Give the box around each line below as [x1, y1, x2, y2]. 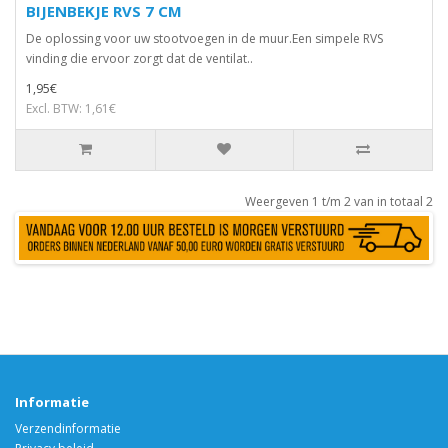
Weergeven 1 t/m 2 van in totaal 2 [245, 193, 433, 210]
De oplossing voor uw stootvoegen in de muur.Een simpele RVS [26, 30, 383, 47]
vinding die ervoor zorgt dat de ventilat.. [26, 50, 253, 67]
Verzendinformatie [15, 419, 121, 437]
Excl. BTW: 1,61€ [26, 100, 116, 117]
